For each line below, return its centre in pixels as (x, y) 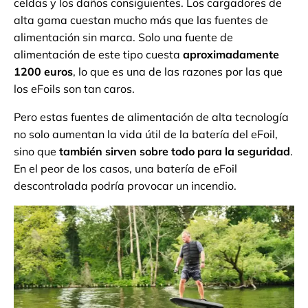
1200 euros (43, 72)
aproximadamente (231, 55)
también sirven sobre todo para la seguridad (175, 152)
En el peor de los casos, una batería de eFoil (125, 169)
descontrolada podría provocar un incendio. (125, 186)
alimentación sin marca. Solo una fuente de (123, 37)
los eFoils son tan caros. (74, 89)
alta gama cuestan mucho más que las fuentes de (141, 20)
